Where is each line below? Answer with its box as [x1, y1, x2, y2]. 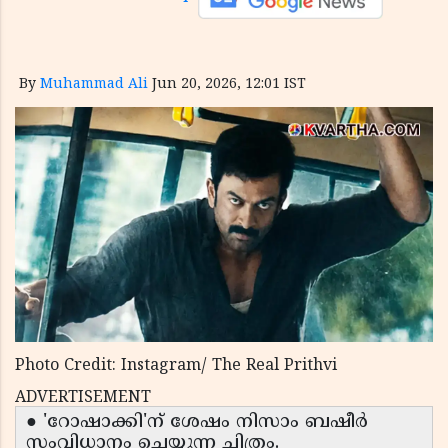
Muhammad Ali [40, 76, 148, 93]
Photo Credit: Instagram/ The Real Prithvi [15, 356, 337, 377]
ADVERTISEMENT [15, 388, 151, 409]
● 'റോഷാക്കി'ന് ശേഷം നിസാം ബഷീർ [26, 411, 368, 435]
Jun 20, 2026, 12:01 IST [152, 76, 306, 93]
